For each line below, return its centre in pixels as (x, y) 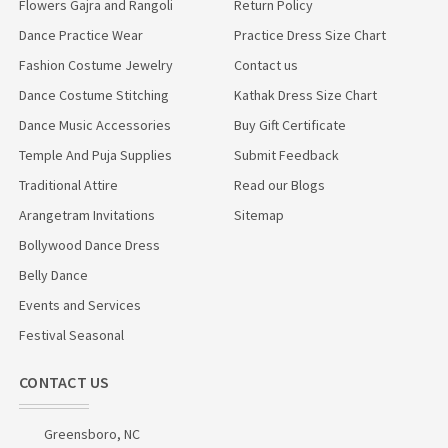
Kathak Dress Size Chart (305, 94)
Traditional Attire (68, 184)
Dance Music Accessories (95, 124)
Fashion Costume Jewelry (96, 64)
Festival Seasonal (71, 334)
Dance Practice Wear (81, 34)
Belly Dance (53, 274)
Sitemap (259, 214)
